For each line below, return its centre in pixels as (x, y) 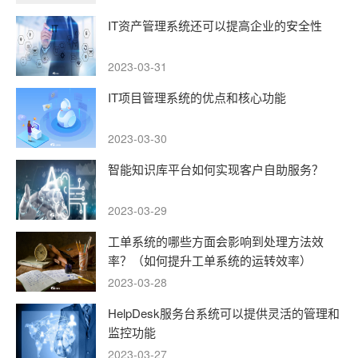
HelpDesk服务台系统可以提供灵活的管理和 (224, 312)
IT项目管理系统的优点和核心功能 (197, 97)
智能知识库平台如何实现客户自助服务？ (216, 169)
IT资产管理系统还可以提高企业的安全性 (215, 25)
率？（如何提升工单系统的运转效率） (210, 260)
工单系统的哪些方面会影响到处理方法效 (216, 241)
